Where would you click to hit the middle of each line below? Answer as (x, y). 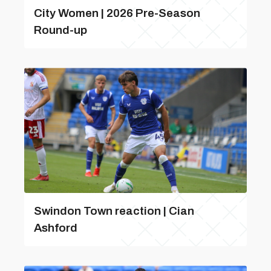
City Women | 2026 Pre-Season (117, 13)
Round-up (60, 30)
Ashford (56, 228)
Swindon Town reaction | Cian (114, 211)
